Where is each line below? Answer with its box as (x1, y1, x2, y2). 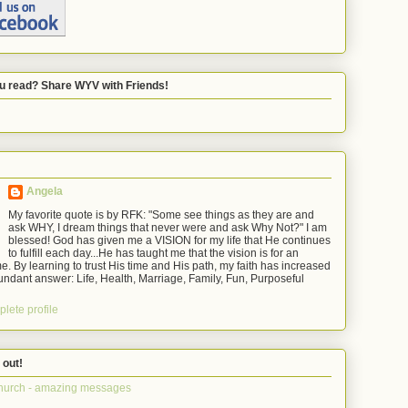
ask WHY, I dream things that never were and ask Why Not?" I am (8, 221, 327, 235)
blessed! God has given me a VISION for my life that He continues (8, 234, 331, 248)
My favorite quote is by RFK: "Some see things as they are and (8, 209, 314, 222)
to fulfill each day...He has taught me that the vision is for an (8, 247, 299, 260)
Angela (26, 185, 63, 199)
